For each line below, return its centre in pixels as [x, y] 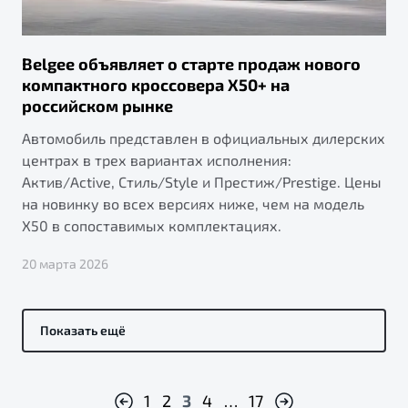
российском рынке [97, 106]
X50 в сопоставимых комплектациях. [152, 226]
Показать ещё [83, 331]
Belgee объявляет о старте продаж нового [191, 64]
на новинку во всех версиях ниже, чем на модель [193, 204]
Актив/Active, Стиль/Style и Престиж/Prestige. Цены [202, 182]
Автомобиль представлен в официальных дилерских [204, 138]
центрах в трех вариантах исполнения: [157, 160]
